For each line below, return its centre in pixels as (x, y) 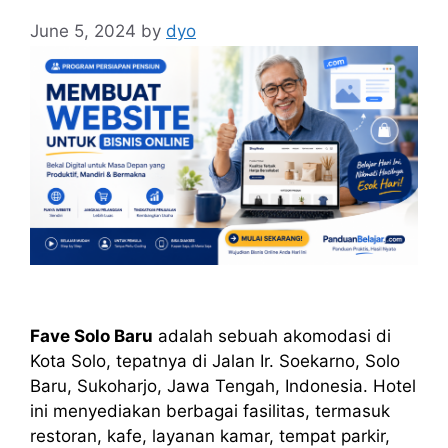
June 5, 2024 (83, 31)
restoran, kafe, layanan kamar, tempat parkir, (210, 435)
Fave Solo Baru (91, 335)
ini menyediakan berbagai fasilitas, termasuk (210, 410)
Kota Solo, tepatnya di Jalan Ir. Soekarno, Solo (215, 360)
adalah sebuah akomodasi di (272, 335)
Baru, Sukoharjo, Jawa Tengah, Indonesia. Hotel (223, 385)
